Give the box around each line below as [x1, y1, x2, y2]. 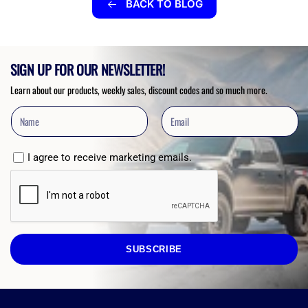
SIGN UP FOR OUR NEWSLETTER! [10, 59, 165, 80]
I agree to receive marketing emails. [27, 151, 192, 164]
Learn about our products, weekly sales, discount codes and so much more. [10, 82, 267, 98]
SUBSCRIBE [126, 244, 182, 254]
